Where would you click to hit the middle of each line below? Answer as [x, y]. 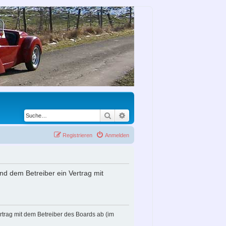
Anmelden [117, 135]
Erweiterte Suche [152, 115]
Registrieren [77, 135]
